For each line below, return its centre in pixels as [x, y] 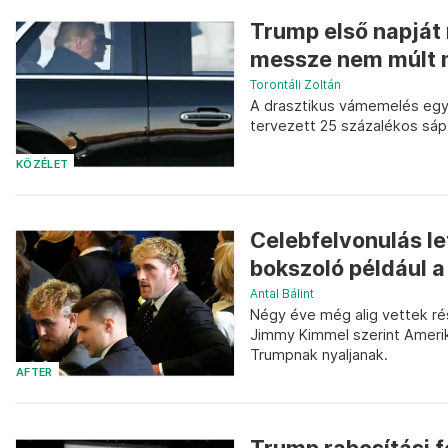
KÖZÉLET [42, 164]
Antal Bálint [282, 293]
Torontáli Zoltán [295, 84]
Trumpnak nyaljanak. [319, 354]
